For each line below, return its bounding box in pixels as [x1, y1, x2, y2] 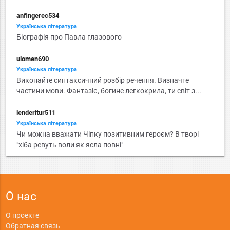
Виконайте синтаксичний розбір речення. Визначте [16, 76, 189, 84]
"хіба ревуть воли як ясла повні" [16, 141, 123, 149]
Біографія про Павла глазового [16, 33, 122, 41]
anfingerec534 [16, 12, 59, 20]
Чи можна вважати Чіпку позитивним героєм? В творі [16, 130, 199, 138]
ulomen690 [16, 55, 49, 63]
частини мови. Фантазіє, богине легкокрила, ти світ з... [16, 87, 201, 95]
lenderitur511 [16, 109, 55, 117]
